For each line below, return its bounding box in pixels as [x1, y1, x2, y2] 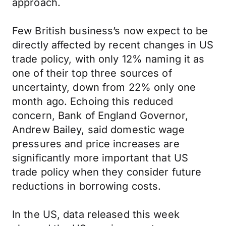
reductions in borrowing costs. [12, 180, 161, 192]
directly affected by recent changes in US [12, 39, 214, 51]
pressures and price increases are [12, 138, 180, 150]
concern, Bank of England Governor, [12, 109, 188, 122]
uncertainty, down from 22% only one [12, 81, 196, 93]
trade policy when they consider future [12, 166, 202, 178]
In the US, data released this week [12, 208, 180, 220]
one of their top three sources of [12, 67, 172, 79]
